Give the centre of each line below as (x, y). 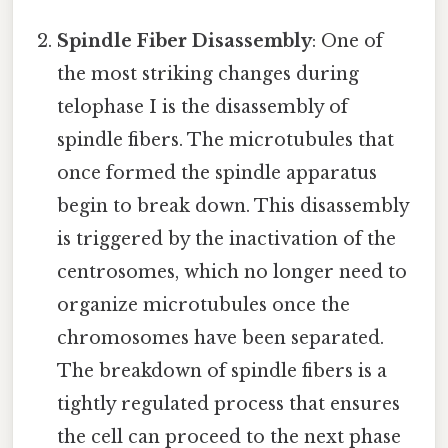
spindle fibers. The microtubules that (226, 140)
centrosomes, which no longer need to (232, 272)
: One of (348, 41)
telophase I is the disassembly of (203, 107)
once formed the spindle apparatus (217, 173)
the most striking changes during (208, 74)
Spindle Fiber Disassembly (185, 41)
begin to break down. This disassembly (233, 206)
